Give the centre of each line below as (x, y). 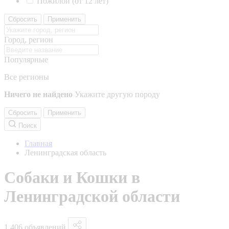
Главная (38, 143)
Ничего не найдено (38, 94)
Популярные (26, 60)
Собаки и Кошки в (72, 178)
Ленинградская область (65, 153)
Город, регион (29, 40)
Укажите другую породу (117, 94)
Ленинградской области (92, 197)
